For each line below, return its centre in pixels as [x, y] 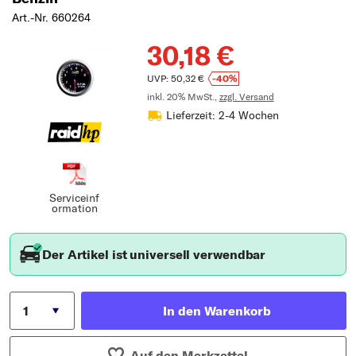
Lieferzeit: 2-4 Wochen [222, 116]
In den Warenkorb [217, 311]
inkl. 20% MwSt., [183, 97]
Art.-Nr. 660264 [51, 18]
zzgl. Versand [246, 97]
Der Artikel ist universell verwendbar [154, 255]
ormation [74, 209]
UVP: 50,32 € [175, 79]
